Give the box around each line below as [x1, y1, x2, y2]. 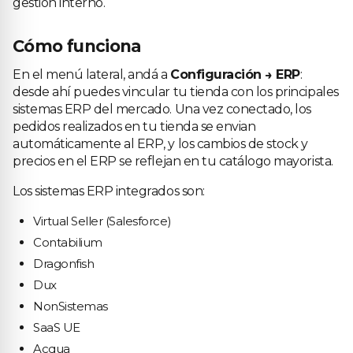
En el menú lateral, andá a [13, 67, 171, 82]
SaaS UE [33, 320, 80, 335]
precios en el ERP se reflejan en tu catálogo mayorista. [13, 154, 333, 169]
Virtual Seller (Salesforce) [33, 214, 172, 229]
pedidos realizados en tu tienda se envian [13, 119, 256, 134]
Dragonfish [33, 256, 95, 271]
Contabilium [33, 235, 102, 250]
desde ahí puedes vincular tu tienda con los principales [13, 84, 339, 99]
